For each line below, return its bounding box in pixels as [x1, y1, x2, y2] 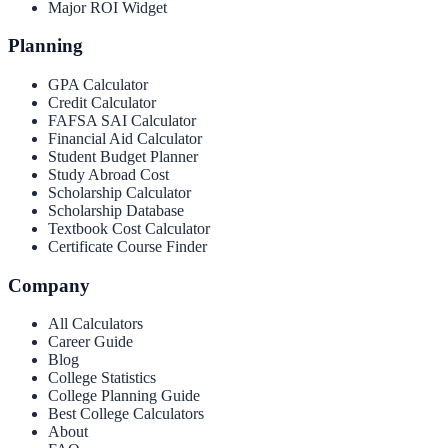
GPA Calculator [48, 75, 148, 93]
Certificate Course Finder [48, 237, 207, 255]
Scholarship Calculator [48, 183, 191, 201]
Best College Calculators [48, 405, 204, 423]
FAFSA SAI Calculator [48, 111, 196, 129]
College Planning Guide [48, 387, 200, 405]
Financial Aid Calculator [48, 129, 202, 147]
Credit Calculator [48, 93, 156, 111]
